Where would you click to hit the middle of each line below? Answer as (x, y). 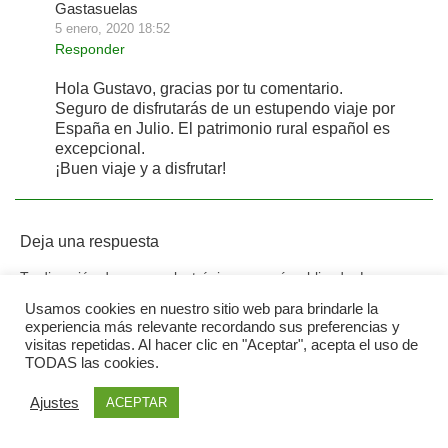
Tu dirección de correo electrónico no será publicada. (188, 276)
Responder (90, 48)
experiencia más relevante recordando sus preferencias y (212, 327)
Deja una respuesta (89, 241)
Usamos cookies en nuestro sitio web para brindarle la (201, 309)
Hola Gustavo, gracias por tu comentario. (199, 88)
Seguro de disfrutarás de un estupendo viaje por (225, 108)
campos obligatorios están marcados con (152, 296)
